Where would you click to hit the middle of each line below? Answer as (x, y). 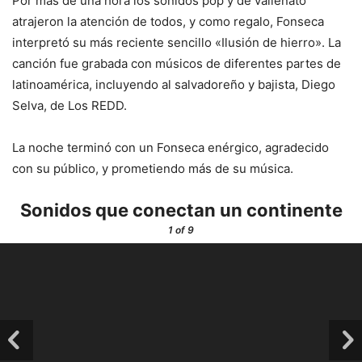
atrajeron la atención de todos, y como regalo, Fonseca (168, 21)
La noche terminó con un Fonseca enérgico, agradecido (170, 147)
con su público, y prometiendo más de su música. (153, 168)
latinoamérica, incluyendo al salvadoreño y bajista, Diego (174, 84)
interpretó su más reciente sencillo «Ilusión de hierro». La (177, 42)
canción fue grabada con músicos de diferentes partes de (177, 63)
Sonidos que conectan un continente (181, 210)
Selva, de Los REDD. (69, 105)
